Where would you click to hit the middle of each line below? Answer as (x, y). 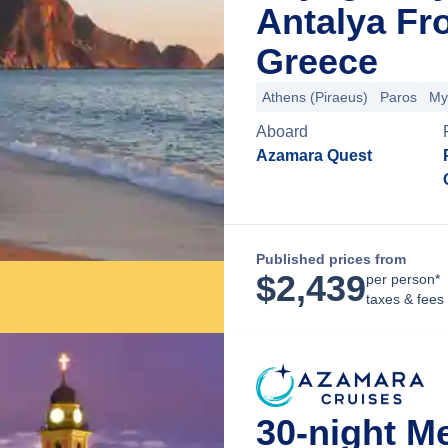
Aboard (282, 131)
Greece (317, 61)
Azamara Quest (314, 155)
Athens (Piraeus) (315, 97)
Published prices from (331, 259)
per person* (403, 279)
